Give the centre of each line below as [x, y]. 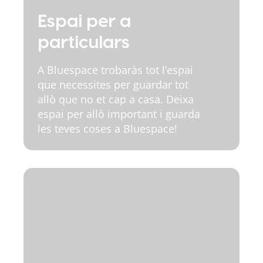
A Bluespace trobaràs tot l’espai [115, 70]
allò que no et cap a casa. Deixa [116, 99]
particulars [84, 43]
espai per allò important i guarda [119, 114]
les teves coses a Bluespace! [107, 129]
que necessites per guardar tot [113, 85]
